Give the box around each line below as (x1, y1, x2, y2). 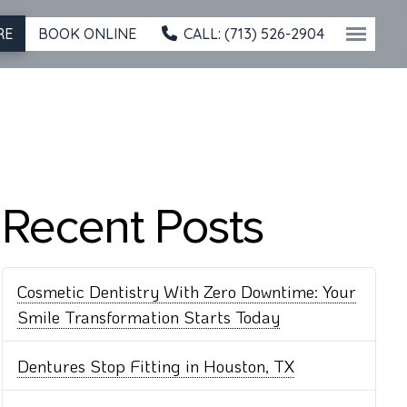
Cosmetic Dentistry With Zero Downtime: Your (17, 280, 357, 303)
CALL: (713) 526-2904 (183, 24, 324, 43)
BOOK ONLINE (37, 24, 136, 43)
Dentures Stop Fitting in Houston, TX (17, 353, 295, 377)
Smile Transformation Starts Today (17, 305, 281, 329)
